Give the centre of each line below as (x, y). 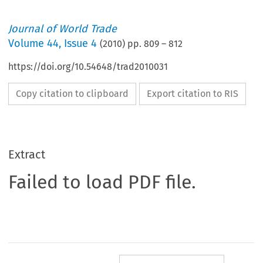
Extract (27, 155)
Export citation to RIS (193, 94)
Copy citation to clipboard (73, 94)
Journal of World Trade (63, 29)
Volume (28, 44)
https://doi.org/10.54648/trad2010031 (88, 67)
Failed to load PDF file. (102, 182)
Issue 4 (81, 44)
